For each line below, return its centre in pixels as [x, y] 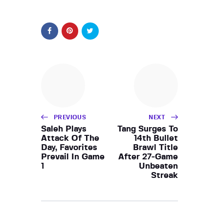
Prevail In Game [73, 156]
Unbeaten [158, 166]
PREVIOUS [70, 117]
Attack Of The [70, 138]
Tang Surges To [148, 129]
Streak [164, 175]
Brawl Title [155, 147]
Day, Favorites [69, 147]
